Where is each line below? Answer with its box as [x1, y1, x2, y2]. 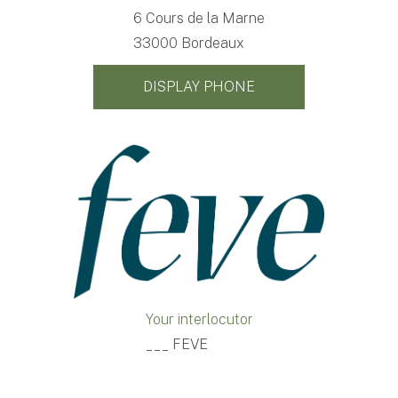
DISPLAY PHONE [143, 78, 255, 96]
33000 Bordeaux [133, 35, 244, 52]
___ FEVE [145, 336, 208, 354]
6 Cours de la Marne [133, 10, 265, 28]
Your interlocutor [145, 311, 253, 329]
